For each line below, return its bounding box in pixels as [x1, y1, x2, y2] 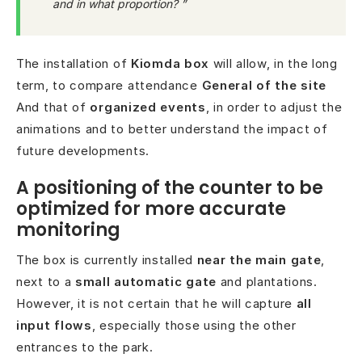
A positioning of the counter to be [16, 175, 323, 200]
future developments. [16, 142, 149, 158]
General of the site [201, 77, 326, 93]
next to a [16, 273, 75, 289]
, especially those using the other [91, 317, 297, 333]
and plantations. [217, 273, 318, 289]
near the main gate [196, 251, 322, 267]
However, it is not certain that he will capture [16, 295, 297, 311]
